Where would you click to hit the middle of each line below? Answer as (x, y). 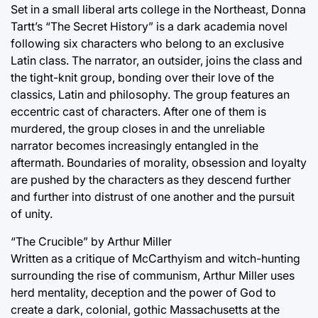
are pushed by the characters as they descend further (151, 180)
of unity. (32, 214)
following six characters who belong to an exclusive (147, 44)
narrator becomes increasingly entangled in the (135, 146)
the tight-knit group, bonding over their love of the (142, 78)
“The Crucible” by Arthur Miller (91, 242)
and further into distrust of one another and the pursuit (153, 197)
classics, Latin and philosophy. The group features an (150, 95)
